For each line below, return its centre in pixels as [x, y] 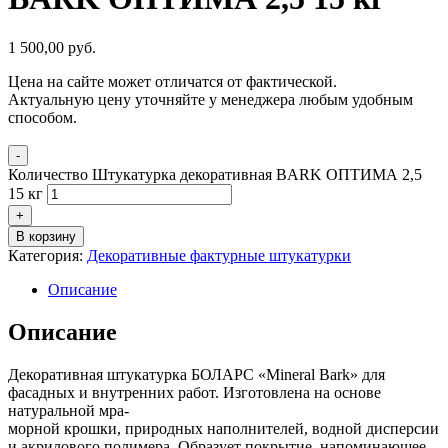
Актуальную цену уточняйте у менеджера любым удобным [210, 99]
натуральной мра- [68, 410]
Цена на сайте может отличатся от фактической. [172, 81]
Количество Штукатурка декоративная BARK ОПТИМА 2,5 [215, 174]
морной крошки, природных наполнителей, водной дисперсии [223, 428]
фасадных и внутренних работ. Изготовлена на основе [194, 392]
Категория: [47, 255]
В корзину [46, 236]
